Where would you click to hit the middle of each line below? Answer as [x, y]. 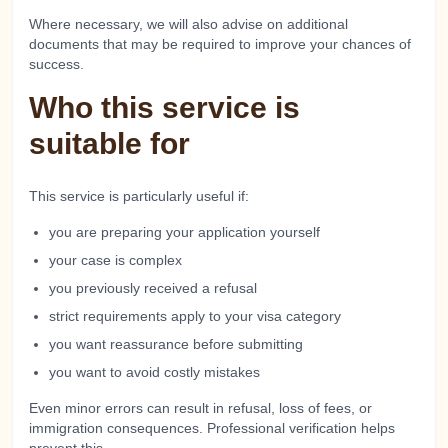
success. [56, 64]
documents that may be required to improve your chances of [220, 44]
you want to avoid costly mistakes [154, 372]
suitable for [109, 143]
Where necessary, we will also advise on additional [188, 24]
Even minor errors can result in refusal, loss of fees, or [200, 408]
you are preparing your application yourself [184, 232]
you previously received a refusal [153, 288]
